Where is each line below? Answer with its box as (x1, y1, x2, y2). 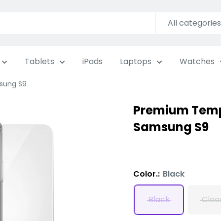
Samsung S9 (133, 119, 209, 135)
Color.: (133, 168, 162, 180)
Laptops (120, 56, 151, 67)
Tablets (25, 56, 54, 67)
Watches (180, 56, 215, 67)
